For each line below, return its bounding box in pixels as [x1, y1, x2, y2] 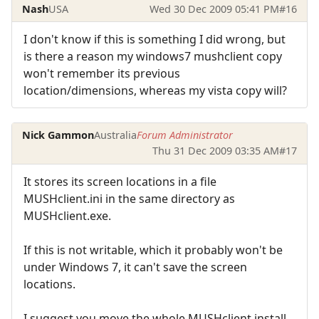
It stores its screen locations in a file [23, 173, 216, 189]
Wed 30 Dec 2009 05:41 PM [149, 1, 279, 16]
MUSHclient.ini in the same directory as [23, 190, 235, 206]
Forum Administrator [137, 128, 234, 142]
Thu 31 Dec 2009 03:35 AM [152, 144, 279, 158]
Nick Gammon [22, 128, 95, 142]
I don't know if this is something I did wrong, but [23, 31, 286, 48]
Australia [94, 128, 137, 142]
